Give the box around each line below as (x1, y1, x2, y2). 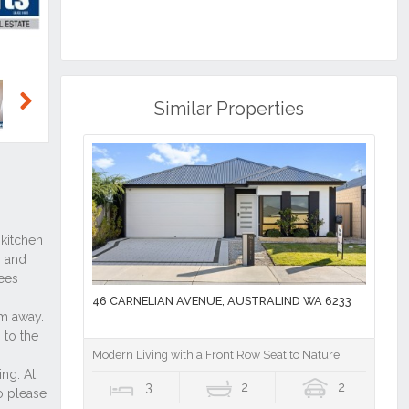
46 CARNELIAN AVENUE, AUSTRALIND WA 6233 (91, 294, 351, 309)
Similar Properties (153, 99, 304, 121)
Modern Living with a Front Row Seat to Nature (91, 348, 340, 362)
